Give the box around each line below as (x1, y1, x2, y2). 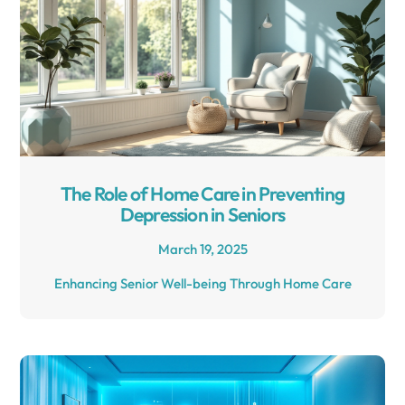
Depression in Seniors (119, 202, 286, 227)
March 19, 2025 (157, 240, 248, 259)
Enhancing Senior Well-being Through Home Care (53, 275, 352, 293)
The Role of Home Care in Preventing (60, 182, 344, 206)
